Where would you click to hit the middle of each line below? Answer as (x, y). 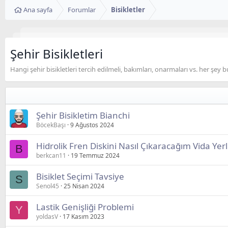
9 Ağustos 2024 (92, 125)
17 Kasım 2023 (83, 217)
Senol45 (48, 186)
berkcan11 (51, 156)
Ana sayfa (38, 10)
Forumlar (82, 10)
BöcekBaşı (51, 125)
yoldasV (47, 217)
